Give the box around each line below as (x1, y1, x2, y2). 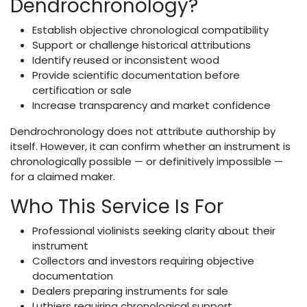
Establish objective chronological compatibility (32, 22, 269, 37)
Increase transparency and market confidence (32, 97, 271, 112)
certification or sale (32, 82, 132, 97)
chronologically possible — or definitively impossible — (10, 153, 283, 169)
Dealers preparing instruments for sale (32, 283, 228, 298)
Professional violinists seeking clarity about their (32, 223, 275, 238)
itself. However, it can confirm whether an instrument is (10, 138, 291, 153)
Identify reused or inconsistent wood (32, 52, 219, 67)
